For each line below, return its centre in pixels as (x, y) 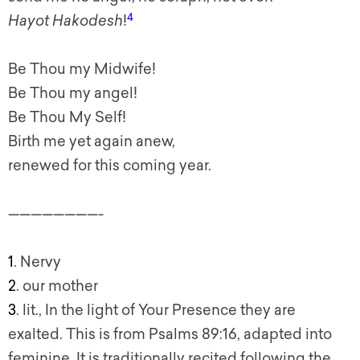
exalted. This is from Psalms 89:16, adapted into (170, 335)
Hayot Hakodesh (65, 21)
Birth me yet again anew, (92, 142)
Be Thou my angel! (73, 94)
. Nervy (37, 262)
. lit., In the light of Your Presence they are (156, 311)
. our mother (57, 286)
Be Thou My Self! (67, 118)
